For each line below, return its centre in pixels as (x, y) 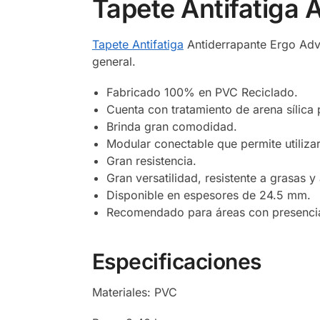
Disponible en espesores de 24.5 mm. (208, 195)
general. (114, 61)
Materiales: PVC (134, 292)
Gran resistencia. (151, 160)
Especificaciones (176, 261)
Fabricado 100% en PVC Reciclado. (202, 92)
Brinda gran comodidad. (171, 126)
